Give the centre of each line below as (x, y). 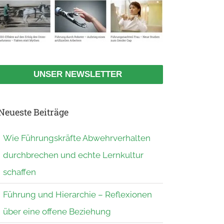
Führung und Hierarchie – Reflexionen (77, 194)
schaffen (19, 172)
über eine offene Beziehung (57, 211)
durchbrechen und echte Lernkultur (73, 155)
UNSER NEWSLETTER (77, 74)
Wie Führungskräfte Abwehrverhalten (77, 138)
